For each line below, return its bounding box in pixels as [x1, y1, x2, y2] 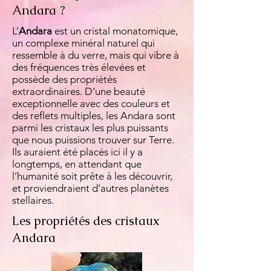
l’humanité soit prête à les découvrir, [12, 170, 172, 182]
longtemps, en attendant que [12, 158, 142, 170]
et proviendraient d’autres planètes [12, 182, 169, 194]
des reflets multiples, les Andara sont [12, 109, 175, 122]
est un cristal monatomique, [52, 25, 178, 37]
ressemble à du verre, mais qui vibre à [12, 49, 179, 61]
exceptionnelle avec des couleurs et [12, 97, 170, 109]
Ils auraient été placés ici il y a [12, 146, 143, 158]
